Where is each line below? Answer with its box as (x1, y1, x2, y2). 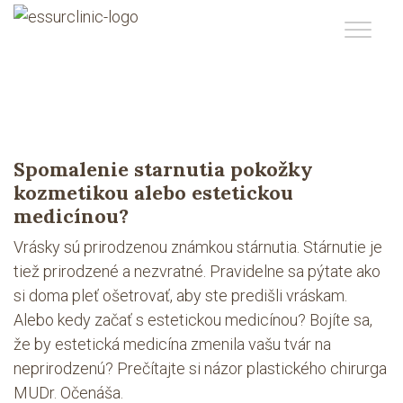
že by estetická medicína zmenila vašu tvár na (13, 335, 331, 354)
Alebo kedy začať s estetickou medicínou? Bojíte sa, (13, 310, 372, 329)
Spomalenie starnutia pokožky (13, 157, 313, 182)
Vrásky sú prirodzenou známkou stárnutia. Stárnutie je (13, 237, 382, 256)
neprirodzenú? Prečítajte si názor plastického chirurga (13, 359, 387, 378)
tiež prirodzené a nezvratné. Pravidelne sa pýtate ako (13, 262, 381, 281)
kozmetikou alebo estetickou (13, 180, 293, 205)
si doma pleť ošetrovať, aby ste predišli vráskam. (13, 286, 347, 305)
